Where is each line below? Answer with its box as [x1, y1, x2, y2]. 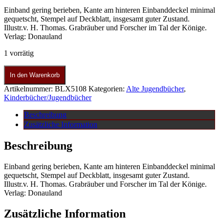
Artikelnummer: [4, 85, 55, 93]
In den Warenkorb [10, 71, 60, 79]
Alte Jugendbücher [126, 85, 184, 93]
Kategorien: [88, 85, 126, 93]
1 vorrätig [4, 49, 34, 58]
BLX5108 [55, 85, 87, 93]
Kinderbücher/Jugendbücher [4, 93, 91, 102]
